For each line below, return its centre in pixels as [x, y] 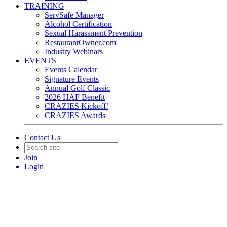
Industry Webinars [74, 51]
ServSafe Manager [74, 15]
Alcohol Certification [78, 24]
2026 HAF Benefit [75, 97]
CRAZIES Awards [75, 115]
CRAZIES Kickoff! [77, 106]
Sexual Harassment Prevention [93, 33]
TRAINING [44, 6]
